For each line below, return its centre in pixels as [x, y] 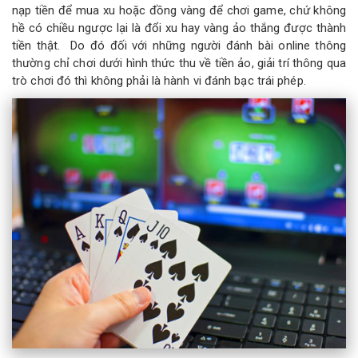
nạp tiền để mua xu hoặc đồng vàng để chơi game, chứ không [179, 10]
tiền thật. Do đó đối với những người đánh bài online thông [179, 46]
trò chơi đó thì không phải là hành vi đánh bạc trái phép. [159, 81]
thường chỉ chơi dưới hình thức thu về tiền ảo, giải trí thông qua [179, 63]
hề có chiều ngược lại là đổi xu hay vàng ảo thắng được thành [179, 28]
